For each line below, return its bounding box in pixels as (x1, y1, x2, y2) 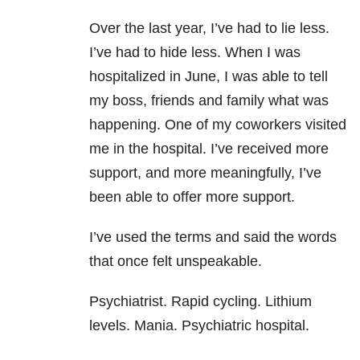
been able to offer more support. (89, 189, 295, 206)
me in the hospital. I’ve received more (89, 141, 329, 157)
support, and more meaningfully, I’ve (89, 165, 321, 182)
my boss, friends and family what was (89, 92, 329, 109)
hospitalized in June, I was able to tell (89, 68, 328, 85)
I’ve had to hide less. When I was (89, 44, 301, 61)
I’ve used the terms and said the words (89, 229, 337, 246)
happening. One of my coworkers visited (89, 117, 346, 133)
